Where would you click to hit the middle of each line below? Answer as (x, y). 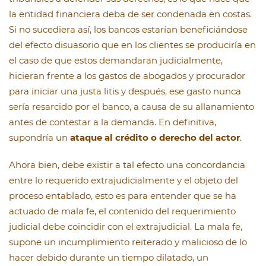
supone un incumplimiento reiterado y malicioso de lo (128, 242)
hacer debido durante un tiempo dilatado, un (109, 258)
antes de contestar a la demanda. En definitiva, (113, 122)
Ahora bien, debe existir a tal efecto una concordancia (127, 165)
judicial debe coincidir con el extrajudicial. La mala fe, (127, 227)
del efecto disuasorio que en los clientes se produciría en (132, 45)
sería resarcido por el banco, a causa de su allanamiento (132, 107)
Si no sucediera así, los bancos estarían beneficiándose (128, 30)
